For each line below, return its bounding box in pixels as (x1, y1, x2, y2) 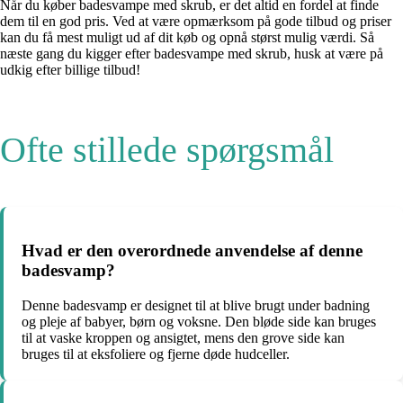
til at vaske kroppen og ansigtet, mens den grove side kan (22, 330, 345, 346)
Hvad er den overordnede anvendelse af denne (22, 241, 363, 261)
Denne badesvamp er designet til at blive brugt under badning (22, 298, 370, 314)
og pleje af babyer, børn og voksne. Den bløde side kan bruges (22, 314, 376, 330)
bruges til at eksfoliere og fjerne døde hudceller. (22, 346, 290, 363)
